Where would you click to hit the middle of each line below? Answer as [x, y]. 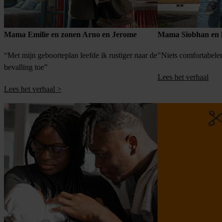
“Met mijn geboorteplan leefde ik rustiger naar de [81, 55]
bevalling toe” [26, 67]
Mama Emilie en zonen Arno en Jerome [70, 35]
